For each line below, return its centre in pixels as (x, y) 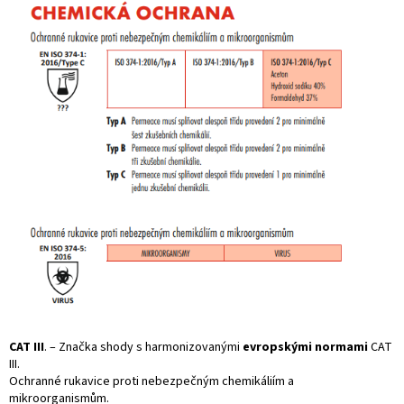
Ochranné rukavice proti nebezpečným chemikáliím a (151, 382)
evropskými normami (305, 348)
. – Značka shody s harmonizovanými (143, 348)
